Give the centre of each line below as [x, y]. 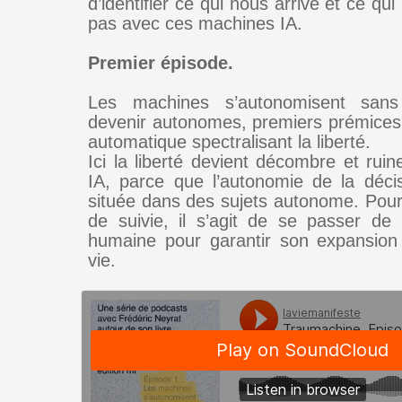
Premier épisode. [161, 63]
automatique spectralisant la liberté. [229, 142]
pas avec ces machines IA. [195, 23]
